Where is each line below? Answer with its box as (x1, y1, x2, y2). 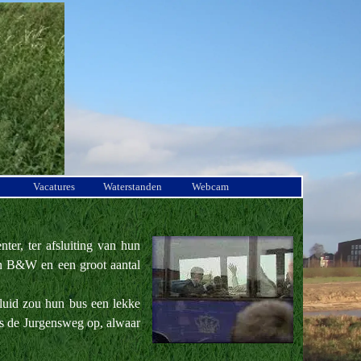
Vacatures (33, 180, 75, 193)
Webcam (192, 180, 229, 193)
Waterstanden (102, 180, 162, 193)
